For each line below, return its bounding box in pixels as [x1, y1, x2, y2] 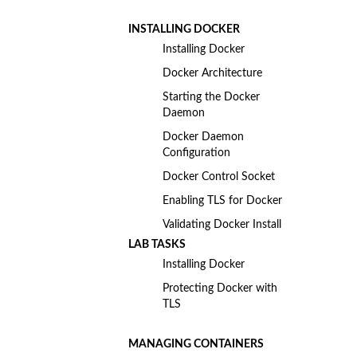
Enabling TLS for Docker [162, 194, 282, 207]
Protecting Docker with [162, 282, 277, 295]
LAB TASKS [127, 238, 186, 251]
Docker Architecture [162, 67, 262, 80]
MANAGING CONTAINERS [127, 337, 264, 350]
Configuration [162, 147, 230, 159]
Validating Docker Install [162, 218, 281, 231]
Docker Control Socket [162, 171, 275, 183]
